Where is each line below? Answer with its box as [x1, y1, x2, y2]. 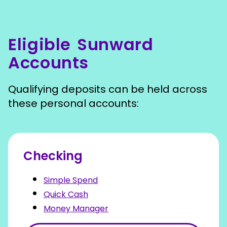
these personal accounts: [8, 96, 139, 110]
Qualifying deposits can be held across [8, 82, 207, 96]
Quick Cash [44, 188, 88, 200]
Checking [23, 147, 83, 164]
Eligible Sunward [8, 33, 154, 56]
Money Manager [44, 203, 108, 214]
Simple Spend [44, 174, 98, 186]
